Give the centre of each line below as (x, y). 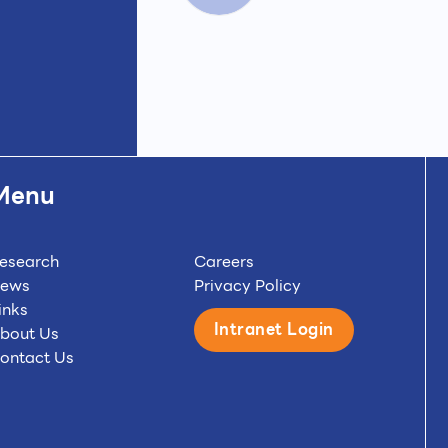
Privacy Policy (247, 285)
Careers (223, 261)
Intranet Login (273, 329)
